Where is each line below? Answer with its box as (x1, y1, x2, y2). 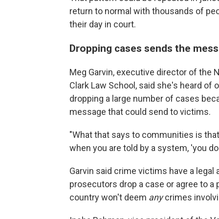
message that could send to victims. (69, 107, 211, 117)
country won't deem (69, 192, 149, 202)
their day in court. (69, 19, 136, 29)
